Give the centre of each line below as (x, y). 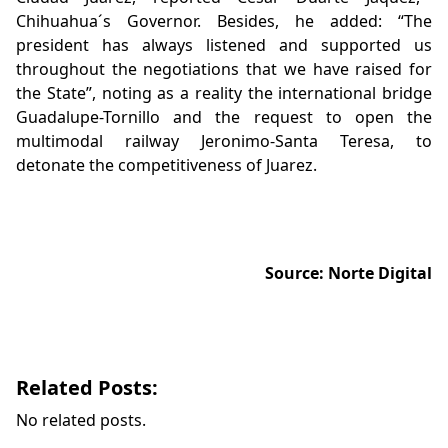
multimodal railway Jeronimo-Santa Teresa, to (224, 141)
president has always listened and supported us (224, 45)
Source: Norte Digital (348, 273)
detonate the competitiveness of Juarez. (166, 165)
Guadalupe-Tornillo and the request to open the (224, 117)
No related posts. (81, 420)
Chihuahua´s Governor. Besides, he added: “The (224, 21)
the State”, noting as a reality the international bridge (224, 93)
